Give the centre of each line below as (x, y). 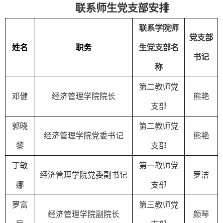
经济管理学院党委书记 (83, 136)
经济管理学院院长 (83, 96)
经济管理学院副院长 (83, 214)
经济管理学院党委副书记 (83, 175)
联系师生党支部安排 (122, 8)
